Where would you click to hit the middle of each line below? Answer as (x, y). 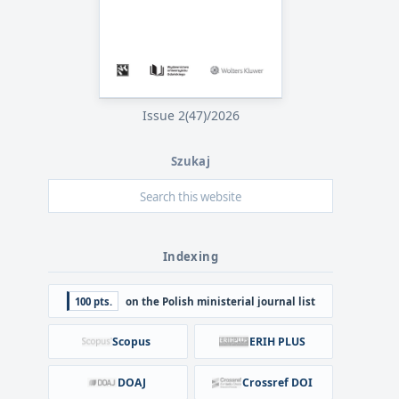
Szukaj (191, 162)
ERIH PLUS (277, 341)
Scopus (131, 341)
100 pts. (93, 301)
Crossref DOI (277, 382)
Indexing (191, 257)
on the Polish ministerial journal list (220, 301)
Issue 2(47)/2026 (191, 116)
